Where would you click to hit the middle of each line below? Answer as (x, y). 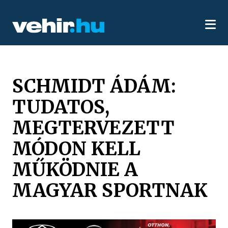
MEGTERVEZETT (94, 127)
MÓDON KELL (77, 148)
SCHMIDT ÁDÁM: (94, 86)
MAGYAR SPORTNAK (110, 190)
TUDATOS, (61, 107)
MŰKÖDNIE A (75, 169)
